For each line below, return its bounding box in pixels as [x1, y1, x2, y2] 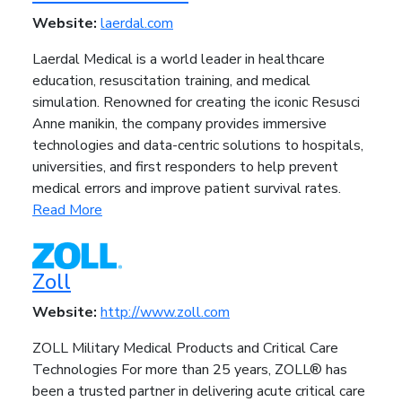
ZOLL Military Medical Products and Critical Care [32, 338, 338, 359]
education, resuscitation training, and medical [32, 71, 310, 91]
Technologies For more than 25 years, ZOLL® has [32, 360, 347, 380]
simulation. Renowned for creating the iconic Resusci [32, 92, 360, 112]
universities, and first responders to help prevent [32, 157, 338, 177]
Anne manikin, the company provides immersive [32, 114, 327, 134]
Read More [32, 200, 102, 220]
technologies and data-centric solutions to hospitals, [32, 135, 363, 155]
